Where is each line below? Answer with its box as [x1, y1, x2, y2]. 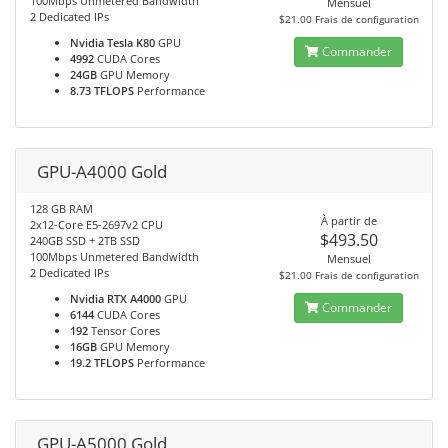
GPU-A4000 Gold [37, 160, 167, 183]
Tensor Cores [88, 323, 160, 338]
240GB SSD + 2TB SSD [30, 233, 140, 248]
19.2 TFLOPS [70, 355, 134, 370]
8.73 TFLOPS [70, 83, 134, 98]
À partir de [320, 213, 377, 228]
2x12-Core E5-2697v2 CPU [30, 217, 163, 232]
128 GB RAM [30, 201, 93, 216]
